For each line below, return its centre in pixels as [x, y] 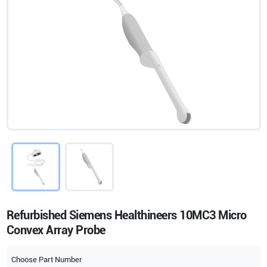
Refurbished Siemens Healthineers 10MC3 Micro [126, 215]
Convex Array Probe [56, 230]
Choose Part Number [46, 260]
